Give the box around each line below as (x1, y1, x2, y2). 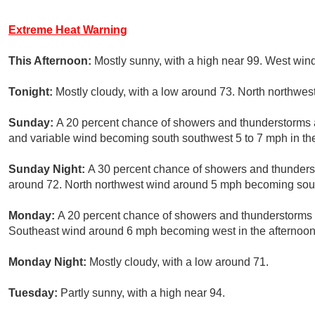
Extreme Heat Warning (8, 24, 127, 37)
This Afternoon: (8, 55, 94, 67)
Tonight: (8, 86, 56, 98)
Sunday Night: (8, 163, 88, 176)
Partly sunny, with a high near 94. (60, 287, 225, 300)
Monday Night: (8, 256, 89, 269)
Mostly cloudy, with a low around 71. (89, 256, 269, 269)
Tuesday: (8, 287, 60, 300)
